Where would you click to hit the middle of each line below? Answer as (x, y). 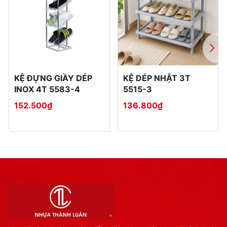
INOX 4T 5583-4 (58, 89)
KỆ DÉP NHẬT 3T (157, 78)
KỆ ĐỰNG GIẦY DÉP (53, 78)
